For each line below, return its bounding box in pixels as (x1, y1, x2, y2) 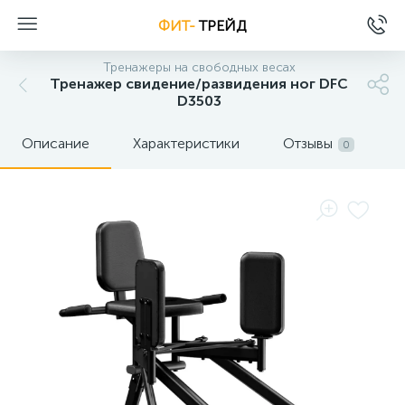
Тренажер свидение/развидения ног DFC (50, 75, 348, 92)
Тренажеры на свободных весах (102, 60, 296, 75)
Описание (22, 135, 89, 152)
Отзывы (283, 135, 333, 152)
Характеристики (133, 135, 240, 152)
